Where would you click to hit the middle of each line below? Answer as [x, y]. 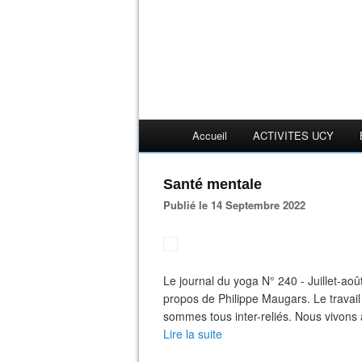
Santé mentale [213, 184]
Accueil [210, 135]
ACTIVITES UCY [293, 135]
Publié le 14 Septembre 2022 [238, 205]
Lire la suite [193, 334]
